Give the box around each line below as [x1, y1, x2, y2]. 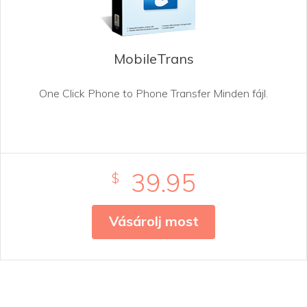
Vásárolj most [108, 212, 199, 230]
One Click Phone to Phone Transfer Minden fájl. [39, 86, 268, 100]
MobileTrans [113, 49, 194, 67]
